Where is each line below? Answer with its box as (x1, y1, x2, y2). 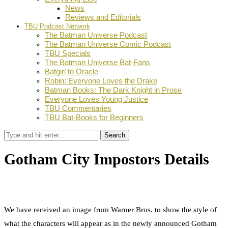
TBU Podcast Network (24, 22, 90, 30)
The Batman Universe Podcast (45, 31, 147, 39)
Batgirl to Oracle (45, 67, 98, 76)
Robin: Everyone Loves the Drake (45, 76, 157, 85)
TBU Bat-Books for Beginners (45, 113, 144, 122)
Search (104, 131, 125, 139)
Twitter (39, 187, 61, 195)
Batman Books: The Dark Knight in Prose (45, 85, 182, 94)
